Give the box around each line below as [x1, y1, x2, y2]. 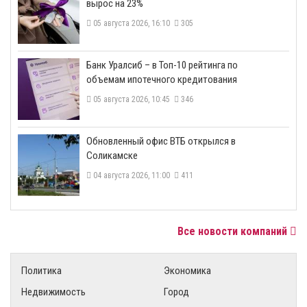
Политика [21, 264, 62, 277]
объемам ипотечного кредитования [86, 73, 237, 86]
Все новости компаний [177, 224, 290, 238]
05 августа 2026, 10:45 [91, 94, 174, 104]
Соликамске [86, 149, 138, 162]
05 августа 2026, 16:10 [91, 18, 174, 28]
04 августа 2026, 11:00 [91, 170, 174, 180]
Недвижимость [21, 285, 86, 298]
